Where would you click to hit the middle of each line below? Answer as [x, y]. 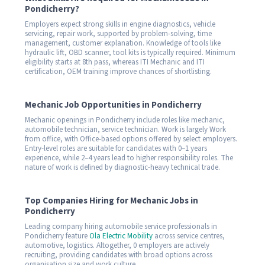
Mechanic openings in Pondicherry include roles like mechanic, [125, 120]
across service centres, [189, 236]
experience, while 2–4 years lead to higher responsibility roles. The [129, 158]
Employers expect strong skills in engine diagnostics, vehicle [120, 25]
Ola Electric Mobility [121, 236]
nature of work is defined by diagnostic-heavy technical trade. [122, 168]
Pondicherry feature [57, 236]
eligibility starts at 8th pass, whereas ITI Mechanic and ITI [115, 62]
